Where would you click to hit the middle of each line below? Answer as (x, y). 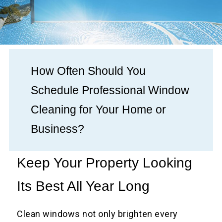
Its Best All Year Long (83, 186)
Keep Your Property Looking (105, 163)
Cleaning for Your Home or (99, 110)
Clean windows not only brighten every (97, 214)
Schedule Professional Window (110, 90)
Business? (58, 129)
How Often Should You (88, 71)
